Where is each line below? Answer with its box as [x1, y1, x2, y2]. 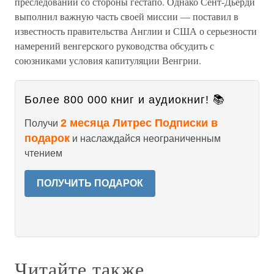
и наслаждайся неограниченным [70, 133, 221, 144]
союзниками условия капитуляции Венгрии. [15, 54, 201, 67]
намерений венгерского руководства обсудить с [15, 39, 214, 52]
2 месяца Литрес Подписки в [61, 117, 218, 129]
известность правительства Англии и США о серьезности [15, 24, 257, 37]
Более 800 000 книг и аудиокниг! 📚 [24, 94, 225, 106]
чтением [24, 148, 62, 158]
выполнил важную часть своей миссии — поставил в [15, 10, 239, 23]
